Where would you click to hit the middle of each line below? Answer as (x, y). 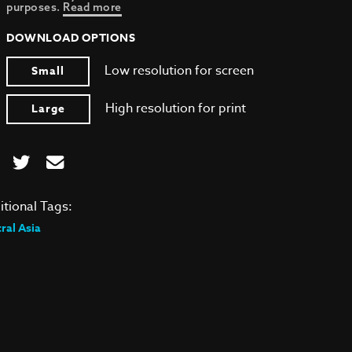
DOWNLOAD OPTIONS (71, 38)
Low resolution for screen (180, 71)
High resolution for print (176, 108)
